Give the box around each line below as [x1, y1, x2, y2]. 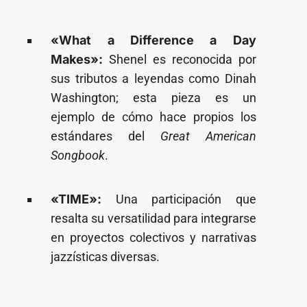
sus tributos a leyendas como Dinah [51, 71, 256, 86]
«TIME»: [51, 191, 102, 206]
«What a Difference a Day [51, 32, 256, 47]
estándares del [51, 128, 160, 143]
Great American [160, 128, 256, 143]
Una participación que [101, 191, 256, 206]
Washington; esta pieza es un [51, 90, 256, 105]
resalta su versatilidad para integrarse [51, 210, 256, 225]
